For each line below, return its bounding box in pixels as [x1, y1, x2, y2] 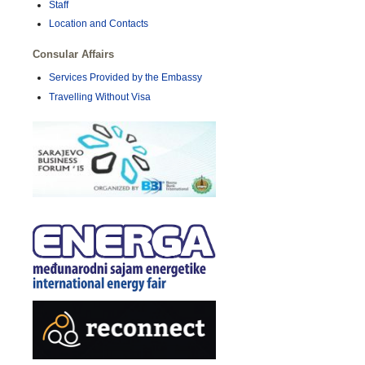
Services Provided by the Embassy [48, 72, 202, 84]
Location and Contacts [48, 18, 148, 30]
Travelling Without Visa [48, 90, 151, 103]
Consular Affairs [33, 48, 115, 61]
